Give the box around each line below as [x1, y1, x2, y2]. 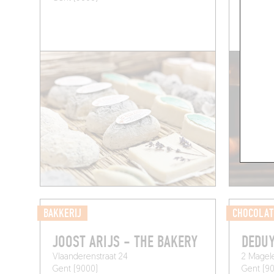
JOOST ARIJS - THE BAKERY [53, 232, 198, 253]
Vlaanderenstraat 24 [53, 253, 128, 262]
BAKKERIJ [43, 206, 82, 221]
